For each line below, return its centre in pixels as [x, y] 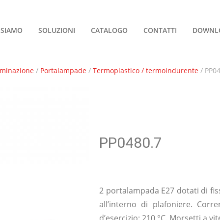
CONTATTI [160, 30]
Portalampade [63, 70]
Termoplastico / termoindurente [146, 70]
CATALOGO [109, 30]
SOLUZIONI [57, 30]
